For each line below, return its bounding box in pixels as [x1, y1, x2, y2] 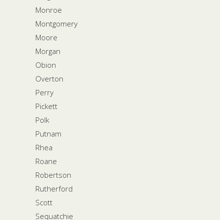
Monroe [35, 4, 62, 15]
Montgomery [35, 18, 78, 28]
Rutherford [35, 183, 73, 193]
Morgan [35, 46, 60, 56]
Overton [35, 73, 63, 83]
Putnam [35, 128, 61, 138]
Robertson [35, 169, 71, 180]
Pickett [35, 101, 57, 111]
